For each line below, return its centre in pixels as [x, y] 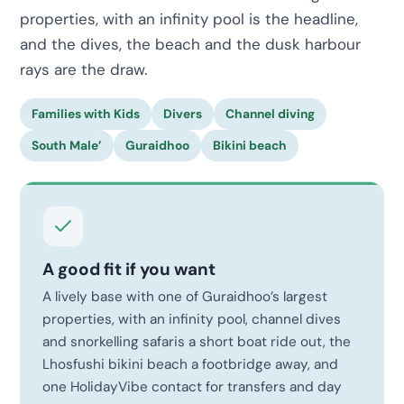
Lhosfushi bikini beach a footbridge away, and [190, 365]
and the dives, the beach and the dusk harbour [190, 44]
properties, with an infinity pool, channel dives [192, 320]
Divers [183, 113]
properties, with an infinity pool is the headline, [189, 18]
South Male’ [67, 145]
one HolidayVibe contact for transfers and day [192, 387]
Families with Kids [86, 113]
